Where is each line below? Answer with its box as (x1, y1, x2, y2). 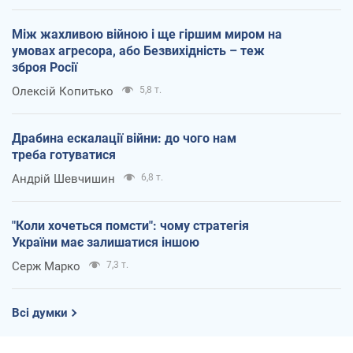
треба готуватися (12, 147, 116, 162)
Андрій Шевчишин (12, 171, 115, 186)
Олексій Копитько (12, 84, 113, 98)
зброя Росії (12, 59, 77, 75)
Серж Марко (12, 258, 80, 273)
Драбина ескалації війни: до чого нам (12, 130, 236, 146)
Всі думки (12, 305, 68, 320)
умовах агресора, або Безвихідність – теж (12, 43, 265, 58)
